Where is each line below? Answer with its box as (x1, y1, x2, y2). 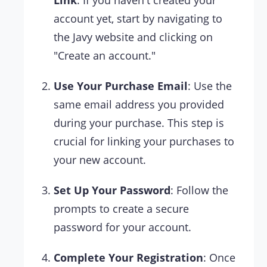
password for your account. (54, 220, 191, 235)
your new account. (54, 153, 146, 167)
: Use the (188, 79, 232, 94)
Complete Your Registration (54, 250, 203, 265)
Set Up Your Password (54, 183, 170, 198)
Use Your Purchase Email (54, 79, 188, 94)
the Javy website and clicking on (54, 30, 213, 45)
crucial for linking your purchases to (54, 134, 234, 149)
